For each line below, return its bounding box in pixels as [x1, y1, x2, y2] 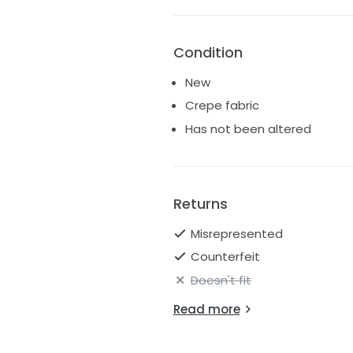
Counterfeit [191, 248, 260, 266]
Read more [173, 300, 240, 318]
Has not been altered [184, 120, 311, 137]
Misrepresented [191, 225, 283, 242]
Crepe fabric [184, 97, 259, 114]
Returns [173, 193, 228, 214]
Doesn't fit [191, 271, 251, 288]
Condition [173, 42, 243, 62]
